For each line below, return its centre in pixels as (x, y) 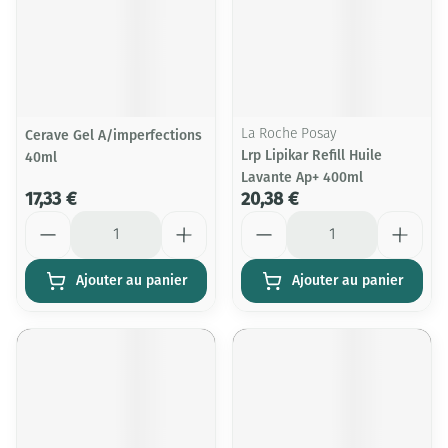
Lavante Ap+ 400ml (302, 177)
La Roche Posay (289, 134)
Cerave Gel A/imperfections (113, 135)
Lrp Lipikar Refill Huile (311, 155)
